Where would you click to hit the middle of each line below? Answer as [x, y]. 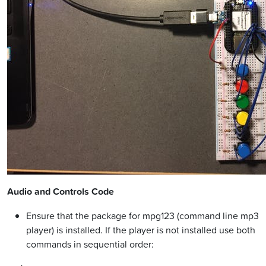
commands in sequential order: [90, 244]
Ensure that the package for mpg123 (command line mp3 [142, 216]
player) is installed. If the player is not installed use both [141, 230]
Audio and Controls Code [61, 192]
